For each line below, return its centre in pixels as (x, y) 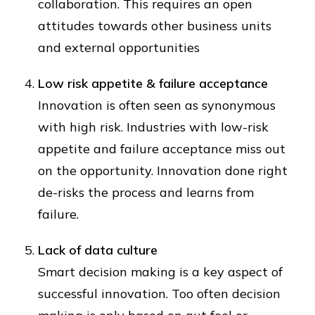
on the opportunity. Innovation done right (163, 171)
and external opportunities (119, 47)
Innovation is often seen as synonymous (157, 105)
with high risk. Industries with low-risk (153, 127)
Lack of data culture (98, 250)
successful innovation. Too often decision (159, 294)
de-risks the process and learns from (146, 192)
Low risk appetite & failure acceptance (153, 83)
